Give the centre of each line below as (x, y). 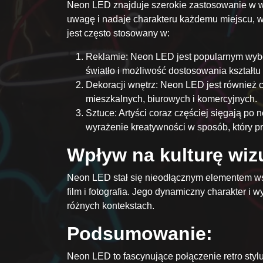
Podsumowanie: (140, 234)
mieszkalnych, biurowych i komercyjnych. (171, 99)
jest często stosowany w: (118, 33)
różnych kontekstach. (111, 206)
